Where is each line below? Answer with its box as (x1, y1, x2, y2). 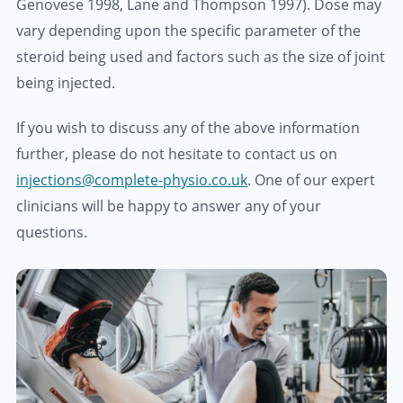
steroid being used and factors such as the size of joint (16, 47, 385, 67)
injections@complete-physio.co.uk (16, 170, 247, 191)
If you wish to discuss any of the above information (16, 118, 360, 139)
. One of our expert (247, 170, 375, 191)
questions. (16, 222, 87, 243)
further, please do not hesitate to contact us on (16, 144, 337, 165)
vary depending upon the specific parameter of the (16, 21, 361, 41)
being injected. (16, 73, 115, 94)
